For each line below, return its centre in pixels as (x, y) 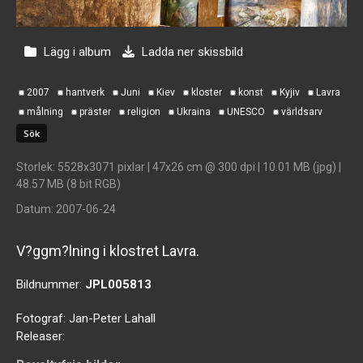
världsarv (302, 111)
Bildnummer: (51, 284)
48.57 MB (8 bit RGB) (68, 184)
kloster (207, 92)
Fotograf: (43, 318)
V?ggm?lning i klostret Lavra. (108, 250)
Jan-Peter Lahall (112, 318)
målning (45, 111)
